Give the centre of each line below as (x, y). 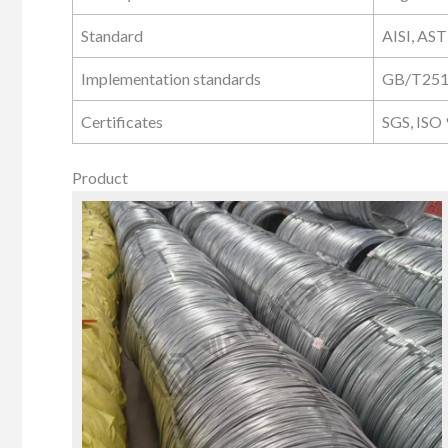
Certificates (122, 121)
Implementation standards (171, 78)
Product (100, 177)
